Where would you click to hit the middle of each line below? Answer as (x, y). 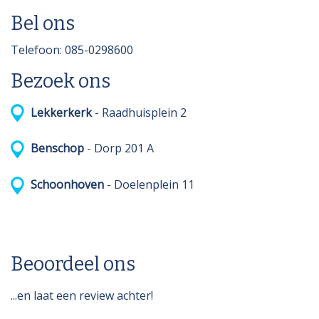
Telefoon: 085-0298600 (72, 49)
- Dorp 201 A (120, 148)
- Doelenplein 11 (151, 184)
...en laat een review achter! (82, 296)
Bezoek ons (61, 81)
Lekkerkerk (60, 112)
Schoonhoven (66, 184)
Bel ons (43, 23)
